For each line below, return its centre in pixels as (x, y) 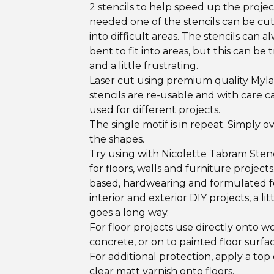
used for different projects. (155, 110)
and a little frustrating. (144, 66)
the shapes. (117, 139)
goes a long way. (129, 213)
